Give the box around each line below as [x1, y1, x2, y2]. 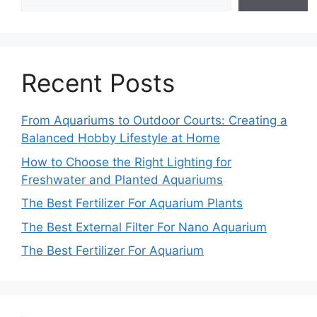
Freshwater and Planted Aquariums [21, 172, 223, 187]
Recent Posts [21, 68, 175, 98]
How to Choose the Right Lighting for [21, 154, 231, 169]
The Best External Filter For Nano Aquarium [21, 219, 267, 234]
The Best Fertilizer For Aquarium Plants [21, 196, 243, 210]
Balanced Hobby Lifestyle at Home [21, 131, 220, 145]
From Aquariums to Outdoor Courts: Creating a [21, 113, 287, 127]
